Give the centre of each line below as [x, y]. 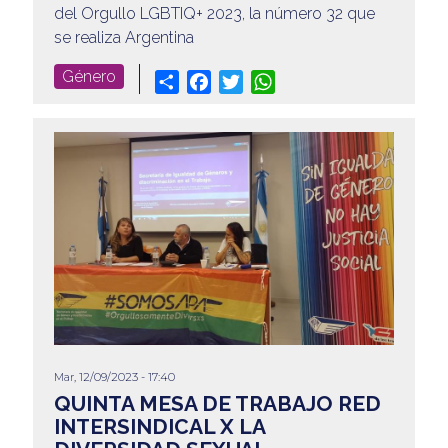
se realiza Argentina [123, 37]
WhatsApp [313, 80]
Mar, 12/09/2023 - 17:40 [114, 377]
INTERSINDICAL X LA [159, 427]
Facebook [246, 80]
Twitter [266, 80]
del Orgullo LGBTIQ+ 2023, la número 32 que [214, 13]
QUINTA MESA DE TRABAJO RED [217, 404]
